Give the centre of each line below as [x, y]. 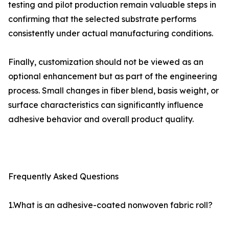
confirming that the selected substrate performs [102, 19]
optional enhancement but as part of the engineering [113, 76]
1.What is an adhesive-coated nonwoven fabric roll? [110, 205]
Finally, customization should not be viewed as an [106, 62]
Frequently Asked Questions [63, 176]
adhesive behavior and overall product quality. [101, 119]
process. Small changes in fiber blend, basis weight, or [113, 90]
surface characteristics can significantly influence [106, 105]
